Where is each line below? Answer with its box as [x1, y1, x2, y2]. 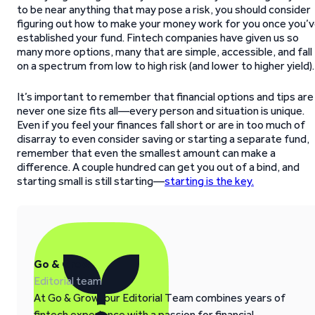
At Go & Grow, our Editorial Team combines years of [34, 291, 285, 304]
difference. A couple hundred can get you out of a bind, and [17, 160, 300, 174]
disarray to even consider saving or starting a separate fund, [17, 132, 309, 146]
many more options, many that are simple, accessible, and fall [17, 45, 312, 58]
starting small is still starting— [17, 174, 165, 188]
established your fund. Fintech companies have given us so [17, 31, 299, 44]
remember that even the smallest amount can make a [17, 146, 276, 160]
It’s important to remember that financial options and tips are [17, 90, 314, 103]
